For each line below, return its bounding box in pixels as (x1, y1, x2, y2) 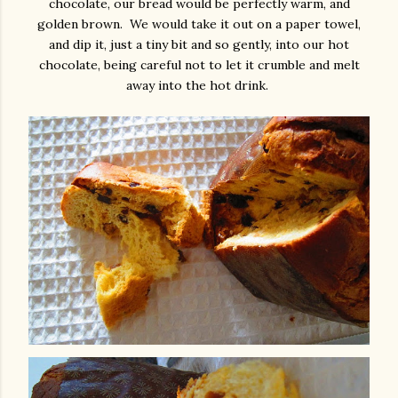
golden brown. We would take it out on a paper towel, (37, 16, 361, 33)
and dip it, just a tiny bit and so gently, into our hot (49, 36, 349, 53)
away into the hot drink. (126, 77, 272, 94)
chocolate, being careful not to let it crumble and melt (38, 57, 360, 74)
